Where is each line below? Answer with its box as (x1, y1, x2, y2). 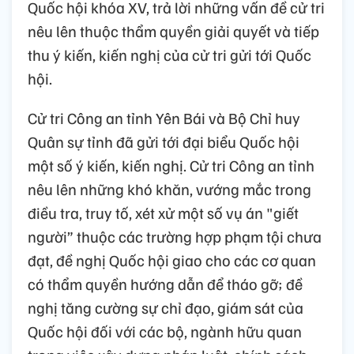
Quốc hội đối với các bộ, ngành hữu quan (28, 321, 302, 342)
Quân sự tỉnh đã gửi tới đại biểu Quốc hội (28, 131, 299, 153)
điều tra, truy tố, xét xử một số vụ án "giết (28, 202, 299, 224)
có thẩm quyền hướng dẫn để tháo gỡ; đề (28, 273, 303, 295)
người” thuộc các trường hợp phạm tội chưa (28, 226, 322, 247)
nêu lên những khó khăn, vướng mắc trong (28, 179, 311, 200)
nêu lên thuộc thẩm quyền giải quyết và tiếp (28, 21, 319, 42)
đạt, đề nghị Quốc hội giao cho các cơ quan (28, 250, 316, 271)
